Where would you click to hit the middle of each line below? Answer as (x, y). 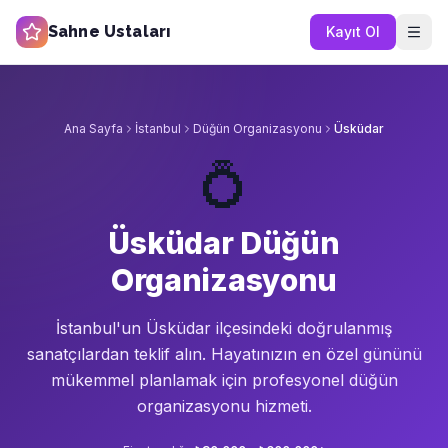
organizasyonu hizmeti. (224, 406)
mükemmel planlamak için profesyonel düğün (224, 380)
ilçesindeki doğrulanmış (301, 328)
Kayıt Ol (353, 31)
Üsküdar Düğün (224, 243)
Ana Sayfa (93, 128)
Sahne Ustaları (110, 31)
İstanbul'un (98, 328)
